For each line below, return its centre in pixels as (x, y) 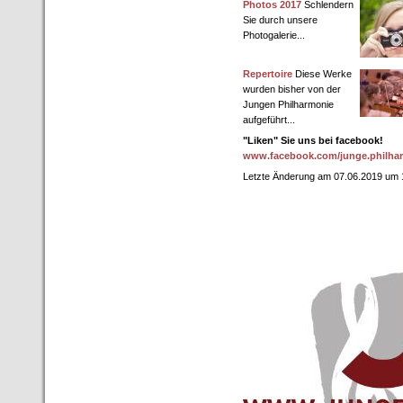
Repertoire (268, 74)
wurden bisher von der (292, 89)
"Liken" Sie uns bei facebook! (313, 140)
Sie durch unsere (280, 20)
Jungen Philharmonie (288, 104)
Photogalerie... (274, 35)
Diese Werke (322, 74)
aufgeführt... (269, 120)
